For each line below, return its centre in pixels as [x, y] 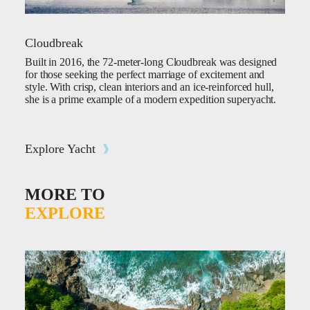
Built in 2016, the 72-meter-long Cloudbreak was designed [151, 62]
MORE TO [65, 195]
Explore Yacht [60, 149]
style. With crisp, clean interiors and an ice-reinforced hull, [149, 87]
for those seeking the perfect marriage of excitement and [145, 75]
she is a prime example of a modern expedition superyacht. [151, 100]
